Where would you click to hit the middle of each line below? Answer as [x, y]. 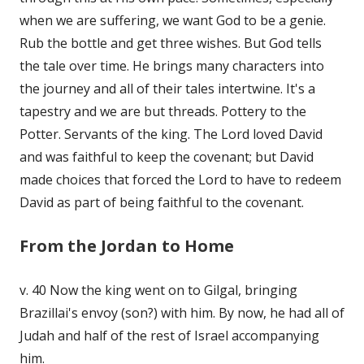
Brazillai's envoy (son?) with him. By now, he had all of [182, 312]
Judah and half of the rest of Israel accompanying [169, 335]
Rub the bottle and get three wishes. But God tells [171, 43]
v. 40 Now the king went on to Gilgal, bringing [158, 290]
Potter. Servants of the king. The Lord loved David [171, 134]
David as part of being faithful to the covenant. [162, 202]
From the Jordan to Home [127, 245]
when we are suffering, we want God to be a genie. [173, 20]
